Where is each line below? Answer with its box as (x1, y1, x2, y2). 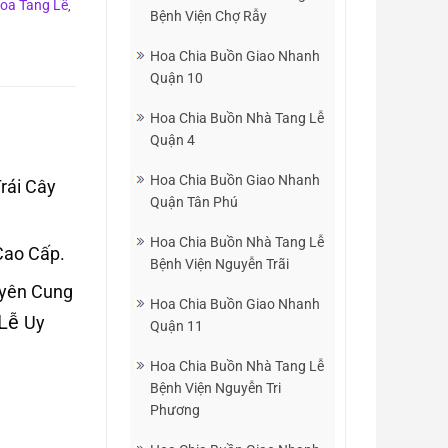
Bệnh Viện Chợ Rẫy (150, 8, 267, 24)
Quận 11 (150, 318, 203, 334)
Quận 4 (150, 132, 195, 148)
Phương (150, 402, 200, 418)
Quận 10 (150, 70, 203, 86)
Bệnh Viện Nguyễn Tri (150, 380, 281, 396)
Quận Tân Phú (150, 194, 238, 210)
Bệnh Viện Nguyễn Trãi (150, 256, 289, 272)
